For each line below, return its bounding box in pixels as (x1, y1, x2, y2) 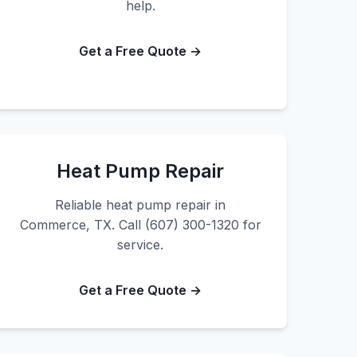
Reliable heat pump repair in (55, 197, 226, 213)
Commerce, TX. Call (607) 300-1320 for (19, 217, 261, 233)
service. (117, 237, 163, 253)
